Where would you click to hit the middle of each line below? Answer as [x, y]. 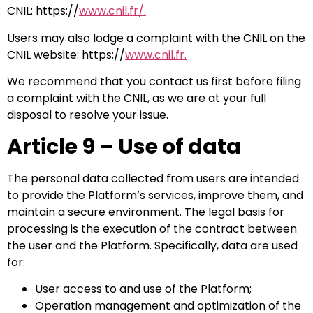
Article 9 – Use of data [124, 146]
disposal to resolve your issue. [88, 115]
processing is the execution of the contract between [152, 228]
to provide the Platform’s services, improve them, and [155, 195]
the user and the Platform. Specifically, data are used [152, 245]
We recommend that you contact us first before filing [154, 82]
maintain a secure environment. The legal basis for [146, 212]
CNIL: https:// [43, 11]
